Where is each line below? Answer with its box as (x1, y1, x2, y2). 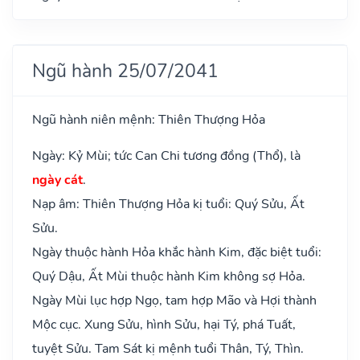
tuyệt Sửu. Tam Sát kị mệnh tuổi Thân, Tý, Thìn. (32, 339, 304, 358)
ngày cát (32, 170, 83, 189)
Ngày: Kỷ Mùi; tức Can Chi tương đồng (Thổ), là (32, 146, 301, 165)
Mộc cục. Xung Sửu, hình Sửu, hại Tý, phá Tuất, (32, 315, 296, 333)
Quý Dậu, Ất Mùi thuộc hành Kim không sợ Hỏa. (32, 267, 305, 285)
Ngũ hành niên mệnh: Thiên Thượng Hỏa (32, 110, 265, 129)
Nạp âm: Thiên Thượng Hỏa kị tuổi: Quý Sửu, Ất (32, 194, 305, 213)
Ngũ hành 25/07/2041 (32, 57, 219, 84)
